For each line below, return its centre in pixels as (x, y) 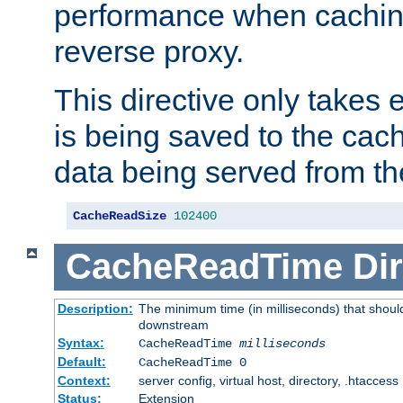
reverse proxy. (149, 52)
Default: (81, 361)
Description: (95, 308)
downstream (173, 324)
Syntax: (81, 342)
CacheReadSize (120, 216)
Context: (84, 380)
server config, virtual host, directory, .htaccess (268, 380)
